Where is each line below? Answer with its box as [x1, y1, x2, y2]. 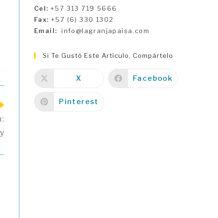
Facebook [133, 73, 173, 83]
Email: [34, 27, 57, 35]
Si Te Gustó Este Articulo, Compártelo [43, 52, 173, 59]
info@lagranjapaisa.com [57, 27, 150, 35]
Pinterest [59, 97, 99, 106]
